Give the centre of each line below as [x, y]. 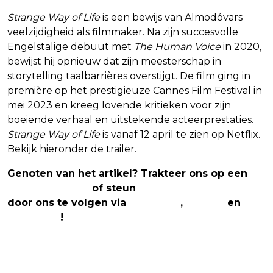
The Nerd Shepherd [191, 188]
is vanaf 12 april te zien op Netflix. [180, 134]
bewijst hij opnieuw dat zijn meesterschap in [114, 61]
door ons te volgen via [68, 202]
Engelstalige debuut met [71, 46]
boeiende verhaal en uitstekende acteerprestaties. [130, 119]
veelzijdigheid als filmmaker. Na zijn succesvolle [123, 32]
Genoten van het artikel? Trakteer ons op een [127, 173]
